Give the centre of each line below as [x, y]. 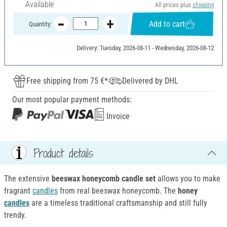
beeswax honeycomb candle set [105, 179]
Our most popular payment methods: [72, 100]
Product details [63, 153]
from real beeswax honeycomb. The [118, 191]
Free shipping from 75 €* [67, 81]
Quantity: [40, 24]
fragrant [18, 191]
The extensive [28, 179]
